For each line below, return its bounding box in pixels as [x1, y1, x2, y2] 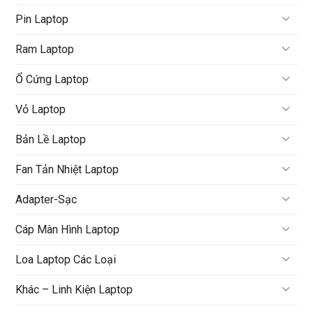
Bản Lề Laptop [15, 133, 87, 147]
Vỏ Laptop [15, 103, 66, 117]
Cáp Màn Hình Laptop [15, 223, 120, 237]
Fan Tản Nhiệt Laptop [15, 163, 119, 177]
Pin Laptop [15, 13, 69, 27]
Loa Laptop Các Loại [15, 253, 117, 267]
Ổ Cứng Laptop [15, 73, 89, 87]
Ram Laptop [15, 43, 75, 57]
